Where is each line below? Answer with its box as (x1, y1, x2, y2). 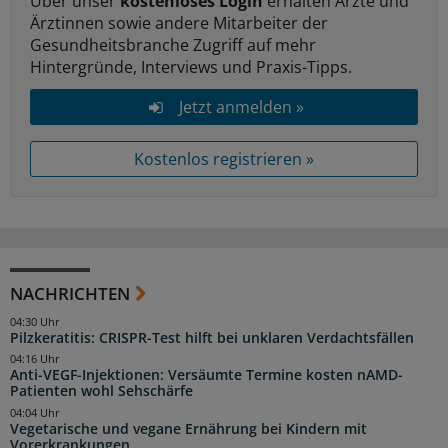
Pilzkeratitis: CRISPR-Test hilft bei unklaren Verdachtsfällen (10, 328, 414, 347)
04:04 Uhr (10, 406, 60, 421)
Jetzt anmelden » (178, 95, 304, 118)
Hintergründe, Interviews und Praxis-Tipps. (30, 55, 352, 78)
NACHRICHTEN (10, 281, 130, 305)
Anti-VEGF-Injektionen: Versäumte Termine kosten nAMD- (10, 366, 403, 385)
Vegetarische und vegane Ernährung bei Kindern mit (10, 420, 367, 439)
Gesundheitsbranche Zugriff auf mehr (30, 33, 316, 56)
